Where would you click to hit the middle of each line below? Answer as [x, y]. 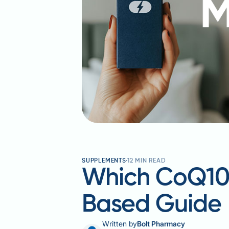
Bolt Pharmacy [161, 223]
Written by [120, 223]
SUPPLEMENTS [104, 161]
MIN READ [150, 161]
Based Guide [152, 205]
